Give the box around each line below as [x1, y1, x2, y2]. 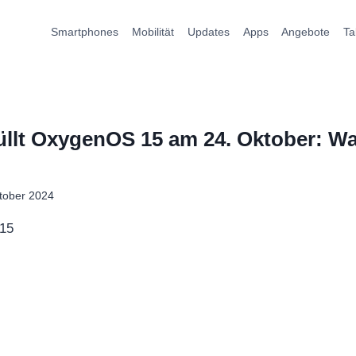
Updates [187, 25, 230, 38]
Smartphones [51, 25, 119, 38]
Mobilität [132, 25, 175, 38]
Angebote [281, 25, 331, 38]
